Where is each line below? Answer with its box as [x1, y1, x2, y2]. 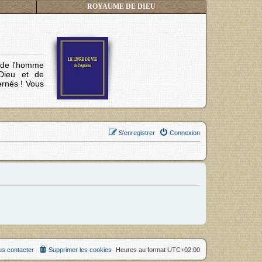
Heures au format [116, 246, 167, 253]
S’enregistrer [119, 129, 155, 136]
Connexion [170, 129, 200, 136]
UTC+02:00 [167, 246, 200, 253]
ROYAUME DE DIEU [87, 2, 156, 11]
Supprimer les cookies [49, 246, 112, 253]
